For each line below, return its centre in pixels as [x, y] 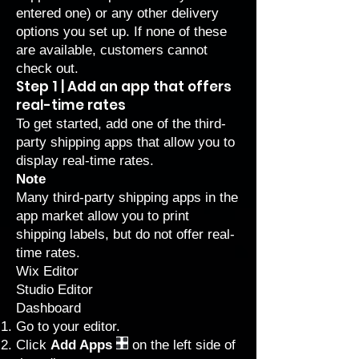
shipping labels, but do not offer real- [125, 234]
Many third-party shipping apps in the [127, 198]
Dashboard [48, 308]
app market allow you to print [103, 216]
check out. [47, 69]
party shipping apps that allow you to [125, 142]
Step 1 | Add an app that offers [124, 87]
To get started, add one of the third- [121, 124]
